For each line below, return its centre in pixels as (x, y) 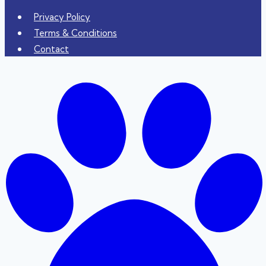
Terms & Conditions (75, 33)
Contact (51, 49)
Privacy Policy (62, 17)
